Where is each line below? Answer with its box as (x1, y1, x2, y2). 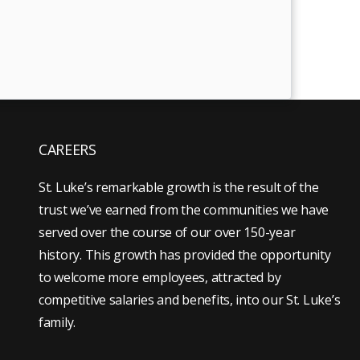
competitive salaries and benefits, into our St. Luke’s (39, 290, 341, 309)
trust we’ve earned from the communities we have (39, 200, 329, 219)
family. (39, 313, 76, 331)
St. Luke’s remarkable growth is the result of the (39, 178, 319, 196)
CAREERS (39, 139, 96, 159)
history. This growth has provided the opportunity (39, 245, 331, 264)
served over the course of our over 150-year (39, 223, 296, 241)
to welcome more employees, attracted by (39, 268, 281, 286)
